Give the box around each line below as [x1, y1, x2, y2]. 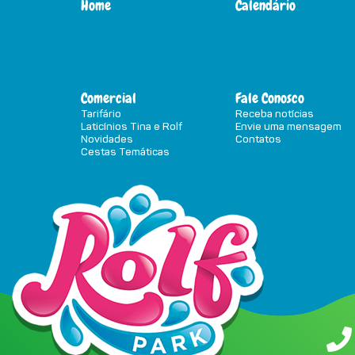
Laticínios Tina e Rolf [81, 119, 182, 132]
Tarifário [81, 106, 121, 120]
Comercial [81, 88, 136, 107]
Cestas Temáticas [81, 144, 170, 158]
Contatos [235, 132, 281, 145]
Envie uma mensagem [235, 119, 342, 132]
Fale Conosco [235, 88, 304, 107]
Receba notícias [235, 106, 314, 120]
